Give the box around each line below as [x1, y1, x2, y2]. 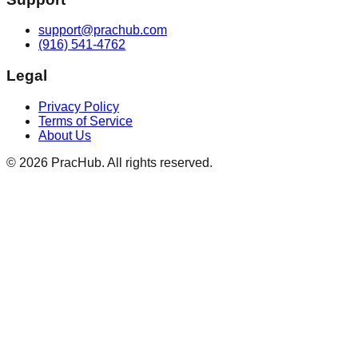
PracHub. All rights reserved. [48, 155, 213, 169]
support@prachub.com [38, 23, 167, 38]
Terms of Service [38, 113, 133, 128]
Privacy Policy [38, 99, 119, 113]
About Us [38, 128, 91, 142]
